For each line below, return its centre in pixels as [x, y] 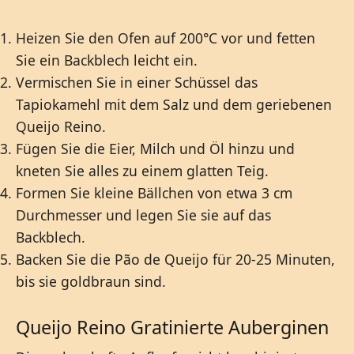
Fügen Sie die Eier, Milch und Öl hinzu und [155, 148]
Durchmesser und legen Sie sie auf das [143, 215]
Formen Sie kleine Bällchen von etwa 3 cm [154, 192]
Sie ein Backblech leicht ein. [107, 60]
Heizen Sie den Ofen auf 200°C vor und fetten [166, 38]
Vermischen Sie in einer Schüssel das [137, 82]
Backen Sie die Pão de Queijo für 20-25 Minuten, [175, 259]
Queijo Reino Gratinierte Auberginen [172, 327]
